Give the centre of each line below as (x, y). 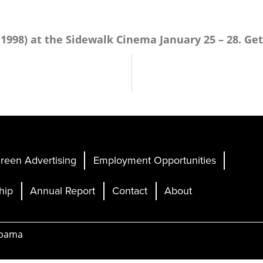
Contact (130, 191)
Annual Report (63, 191)
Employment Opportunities (154, 160)
